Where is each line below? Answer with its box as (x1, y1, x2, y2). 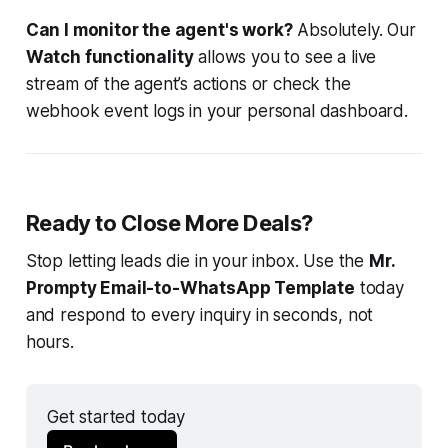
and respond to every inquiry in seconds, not (25, 305, 374, 326)
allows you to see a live (193, 47, 377, 68)
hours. (25, 332, 74, 353)
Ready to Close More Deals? (25, 210, 313, 237)
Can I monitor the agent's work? (25, 20, 293, 41)
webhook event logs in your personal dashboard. (25, 101, 408, 122)
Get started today (46, 407, 186, 428)
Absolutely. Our (292, 20, 416, 41)
